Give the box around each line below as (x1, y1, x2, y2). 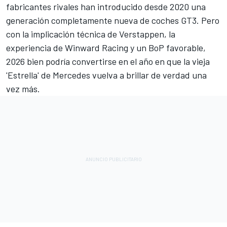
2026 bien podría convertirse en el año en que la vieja (6, 56, 210, 67)
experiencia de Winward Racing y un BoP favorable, (6, 42, 206, 54)
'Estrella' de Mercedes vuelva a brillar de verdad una (6, 69, 207, 81)
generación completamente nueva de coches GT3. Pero (6, 15, 219, 26)
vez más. (6, 83, 40, 95)
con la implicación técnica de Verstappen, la (6, 28, 175, 40)
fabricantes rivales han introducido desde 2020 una (6, 1, 206, 13)
